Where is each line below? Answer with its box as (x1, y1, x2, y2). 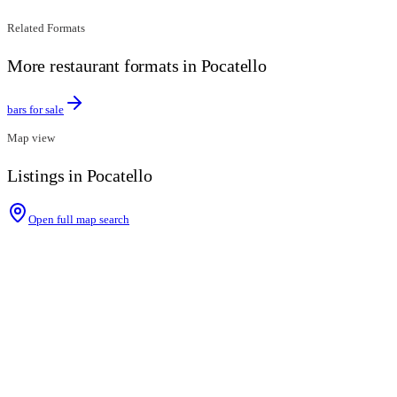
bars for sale (7, 103, 64, 117)
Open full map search (28, 212, 129, 226)
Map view (7, 131, 55, 145)
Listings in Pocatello (7, 166, 152, 186)
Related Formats (7, 21, 85, 35)
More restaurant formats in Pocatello (7, 56, 267, 76)
